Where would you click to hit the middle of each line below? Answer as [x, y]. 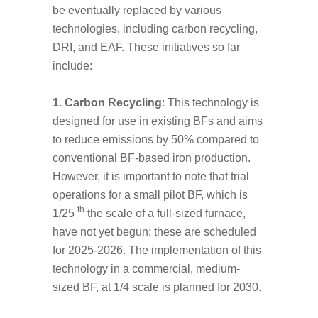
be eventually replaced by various [137, 11]
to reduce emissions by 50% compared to [156, 139]
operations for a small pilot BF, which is [150, 194]
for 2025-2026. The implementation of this [157, 250]
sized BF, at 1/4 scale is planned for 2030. [157, 287]
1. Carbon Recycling [107, 102]
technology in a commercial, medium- [146, 268]
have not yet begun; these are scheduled [154, 231]
